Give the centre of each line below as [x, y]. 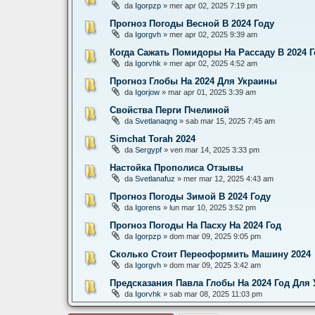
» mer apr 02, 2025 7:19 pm [209, 6]
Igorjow [147, 92]
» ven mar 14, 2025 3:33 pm [211, 150]
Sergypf [148, 150]
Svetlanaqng [156, 121]
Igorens [148, 207]
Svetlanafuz [155, 179]
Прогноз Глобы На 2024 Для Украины [193, 81]
